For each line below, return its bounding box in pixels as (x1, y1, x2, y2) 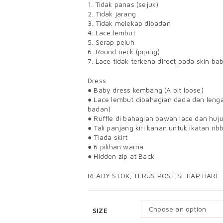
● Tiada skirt (88, 133, 128, 141)
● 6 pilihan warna (88, 142, 144, 151)
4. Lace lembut (88, 28, 135, 37)
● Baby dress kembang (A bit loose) (88, 86, 204, 94)
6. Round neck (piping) (88, 47, 160, 56)
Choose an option (149, 205, 207, 213)
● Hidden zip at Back (88, 152, 154, 160)
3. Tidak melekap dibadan (88, 19, 171, 27)
